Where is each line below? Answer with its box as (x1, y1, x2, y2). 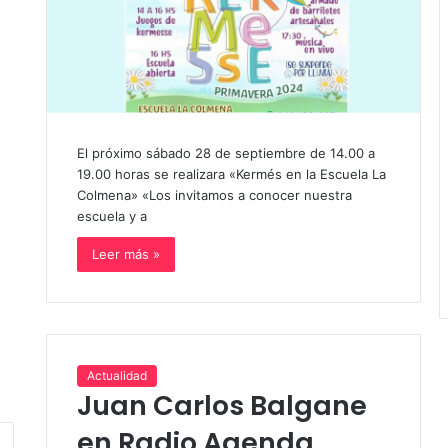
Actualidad (86, 368, 147, 384)
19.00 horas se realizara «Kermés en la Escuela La (76, 165, 386, 182)
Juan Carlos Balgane (76, 387, 367, 425)
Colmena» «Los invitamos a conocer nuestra (76, 186, 352, 203)
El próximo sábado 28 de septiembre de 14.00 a (76, 144, 375, 161)
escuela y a (76, 207, 147, 224)
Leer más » (91, 245, 160, 262)
